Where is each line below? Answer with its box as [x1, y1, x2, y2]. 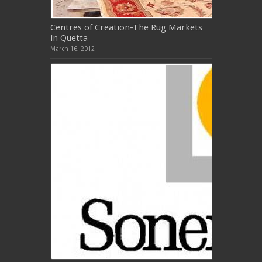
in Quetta [50, 32, 88, 43]
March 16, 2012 [50, 44, 95, 53]
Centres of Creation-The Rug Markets [50, 22, 202, 33]
